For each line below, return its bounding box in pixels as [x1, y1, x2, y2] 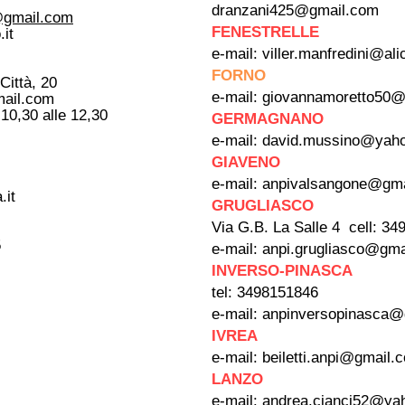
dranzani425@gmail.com [212, 2, 379, 19]
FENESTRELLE [212, 24, 324, 41]
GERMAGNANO [212, 110, 324, 127]
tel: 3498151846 [212, 284, 323, 301]
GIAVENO [212, 154, 280, 171]
